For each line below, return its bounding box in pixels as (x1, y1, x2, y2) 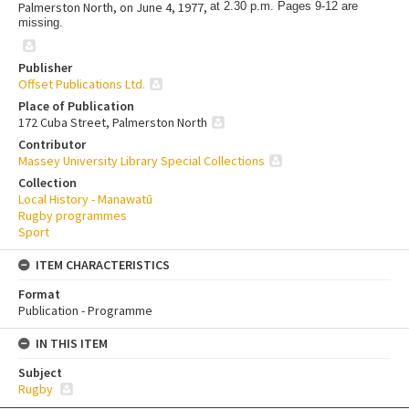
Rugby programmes (18, 206, 127, 224)
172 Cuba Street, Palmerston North (18, 113, 207, 131)
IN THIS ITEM (36, 334, 108, 351)
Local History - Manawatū (18, 190, 152, 207)
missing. (18, 15, 63, 29)
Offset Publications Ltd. (18, 75, 145, 92)
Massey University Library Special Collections (18, 152, 265, 169)
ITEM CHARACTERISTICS (36, 256, 170, 273)
